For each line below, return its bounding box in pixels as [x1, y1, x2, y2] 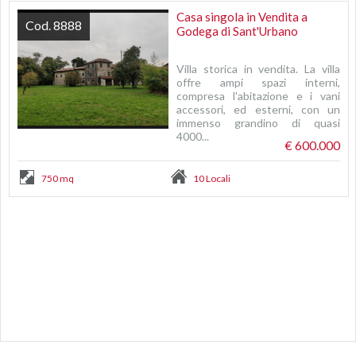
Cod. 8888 [25, 17, 82, 33]
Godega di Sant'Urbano [176, 24, 298, 38]
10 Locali [193, 172, 230, 184]
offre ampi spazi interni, [176, 75, 340, 89]
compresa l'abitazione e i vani [176, 89, 340, 103]
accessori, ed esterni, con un [176, 103, 340, 116]
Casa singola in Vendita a [176, 10, 308, 24]
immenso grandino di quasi [176, 116, 340, 130]
